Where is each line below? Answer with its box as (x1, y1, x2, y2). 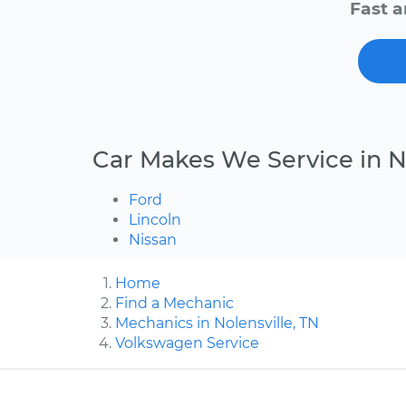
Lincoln (129, 210, 181, 228)
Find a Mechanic (115, 294, 234, 312)
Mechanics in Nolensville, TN (115, 314, 319, 332)
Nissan (129, 230, 177, 248)
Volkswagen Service (115, 333, 259, 352)
